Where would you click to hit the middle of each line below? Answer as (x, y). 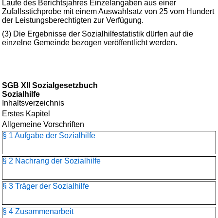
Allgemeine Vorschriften (43, 124)
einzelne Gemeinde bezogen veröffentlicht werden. (90, 43)
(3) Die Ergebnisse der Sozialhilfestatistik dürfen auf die (98, 34)
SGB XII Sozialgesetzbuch (50, 85)
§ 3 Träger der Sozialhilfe (46, 186)
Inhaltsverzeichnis (33, 103)
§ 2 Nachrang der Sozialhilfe (52, 161)
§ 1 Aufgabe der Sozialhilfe (49, 136)
